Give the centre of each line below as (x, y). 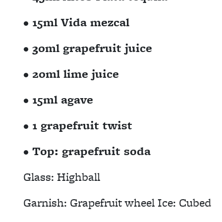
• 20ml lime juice (71, 74)
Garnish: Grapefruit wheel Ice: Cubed (117, 202)
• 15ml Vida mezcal (76, 22)
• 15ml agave (58, 99)
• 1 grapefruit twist (78, 125)
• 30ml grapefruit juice (88, 48)
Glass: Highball (62, 177)
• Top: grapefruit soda (87, 151)
